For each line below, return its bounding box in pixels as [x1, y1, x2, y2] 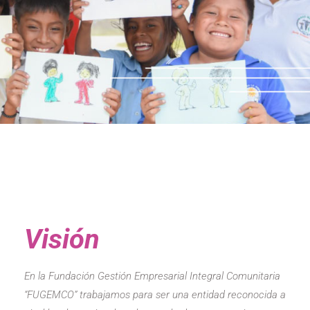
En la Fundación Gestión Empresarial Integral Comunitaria [24, 269, 280, 282]
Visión [24, 222, 100, 255]
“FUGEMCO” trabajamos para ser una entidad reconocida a [24, 288, 286, 301]
